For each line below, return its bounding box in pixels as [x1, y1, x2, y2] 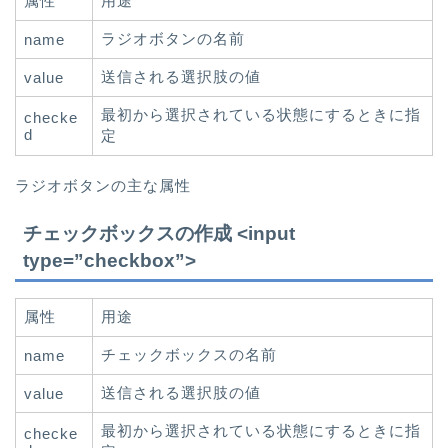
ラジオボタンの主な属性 [15, 177, 191, 195]
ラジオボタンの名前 [101, 30, 245, 48]
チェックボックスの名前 [101, 345, 277, 363]
